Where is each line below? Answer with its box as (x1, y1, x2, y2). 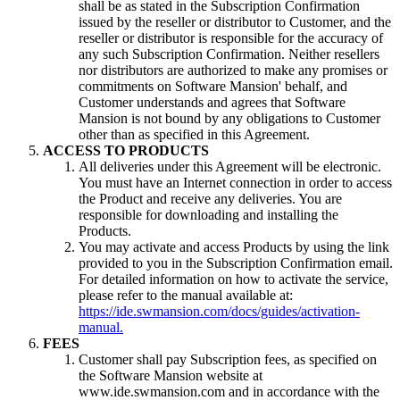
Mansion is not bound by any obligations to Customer (79, 111, 380, 127)
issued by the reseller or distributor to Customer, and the (79, 14, 391, 30)
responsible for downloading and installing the (79, 207, 338, 223)
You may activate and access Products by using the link (79, 239, 389, 255)
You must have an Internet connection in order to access (79, 175, 392, 191)
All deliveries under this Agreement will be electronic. (79, 159, 381, 175)
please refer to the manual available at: (79, 287, 293, 304)
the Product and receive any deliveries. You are (79, 191, 342, 207)
